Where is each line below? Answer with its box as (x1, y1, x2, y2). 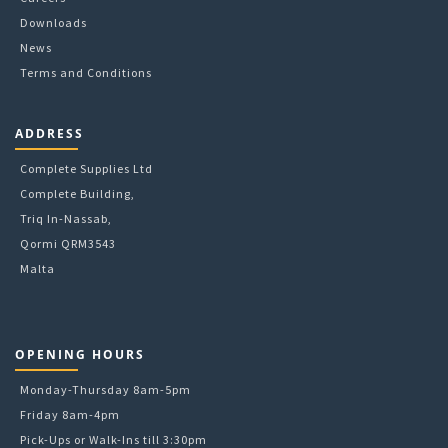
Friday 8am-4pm (20, 406, 120, 422)
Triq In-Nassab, (20, 210, 112, 226)
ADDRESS (15, 124, 84, 142)
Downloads (20, 14, 87, 30)
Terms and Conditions (20, 64, 152, 80)
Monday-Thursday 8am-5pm (20, 381, 191, 397)
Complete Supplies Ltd (20, 160, 153, 176)
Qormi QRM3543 (20, 235, 116, 251)
